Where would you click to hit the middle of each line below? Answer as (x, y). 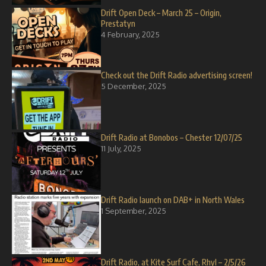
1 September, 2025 (134, 211)
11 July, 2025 (121, 148)
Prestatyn (118, 23)
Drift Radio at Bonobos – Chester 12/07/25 (172, 137)
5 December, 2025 (134, 86)
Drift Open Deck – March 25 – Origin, (161, 13)
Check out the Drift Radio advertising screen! (177, 75)
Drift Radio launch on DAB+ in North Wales (173, 200)
